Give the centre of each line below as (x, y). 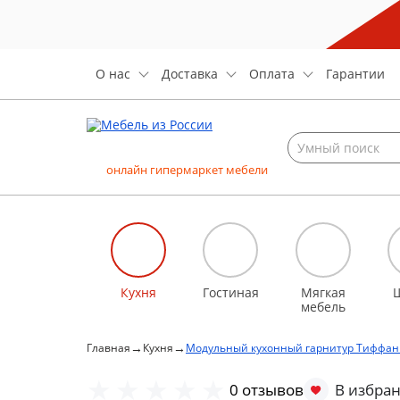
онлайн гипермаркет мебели (187, 170)
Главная (108, 348)
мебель (323, 307)
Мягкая (323, 292)
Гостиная (230, 292)
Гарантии (355, 74)
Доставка (190, 74)
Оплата (272, 74)
